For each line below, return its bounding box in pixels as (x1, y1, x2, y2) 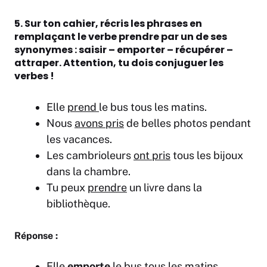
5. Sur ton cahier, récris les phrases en (14, 17, 202, 31)
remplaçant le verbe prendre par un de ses (14, 30, 227, 44)
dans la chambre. (46, 165, 131, 178)
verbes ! (14, 69, 54, 83)
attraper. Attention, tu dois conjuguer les (14, 56, 223, 70)
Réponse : (14, 230, 58, 242)
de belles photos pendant (124, 117, 251, 130)
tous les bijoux (170, 149, 243, 162)
